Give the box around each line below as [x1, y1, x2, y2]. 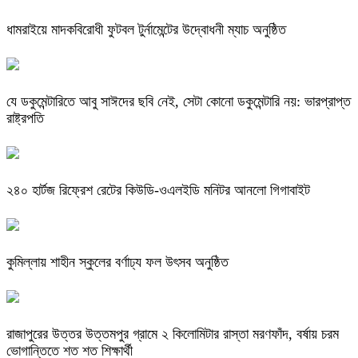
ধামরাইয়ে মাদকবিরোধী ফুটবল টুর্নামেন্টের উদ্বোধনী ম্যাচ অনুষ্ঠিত [6, 22, 286, 38]
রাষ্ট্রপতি [6, 110, 44, 127]
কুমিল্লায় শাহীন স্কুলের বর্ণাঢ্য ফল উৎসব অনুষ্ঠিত [6, 253, 229, 270]
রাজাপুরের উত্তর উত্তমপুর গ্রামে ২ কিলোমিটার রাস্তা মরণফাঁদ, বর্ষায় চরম [6, 325, 339, 342]
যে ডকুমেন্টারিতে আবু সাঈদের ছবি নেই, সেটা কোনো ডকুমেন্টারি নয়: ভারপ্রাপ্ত [6, 93, 351, 110]
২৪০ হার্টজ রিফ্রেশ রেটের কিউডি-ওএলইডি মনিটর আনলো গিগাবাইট [6, 182, 310, 199]
